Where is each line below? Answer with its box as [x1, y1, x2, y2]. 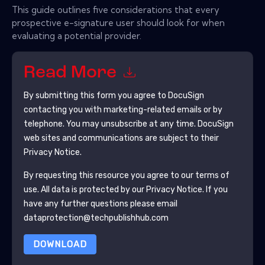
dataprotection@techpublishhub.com [23, 212, 169, 223]
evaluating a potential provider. [12, 30, 141, 41]
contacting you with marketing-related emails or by [23, 104, 222, 115]
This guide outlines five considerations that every [12, 4, 219, 15]
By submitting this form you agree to [23, 90, 168, 101]
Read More [23, 64, 121, 83]
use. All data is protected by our [23, 184, 146, 195]
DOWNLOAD [33, 238, 87, 250]
